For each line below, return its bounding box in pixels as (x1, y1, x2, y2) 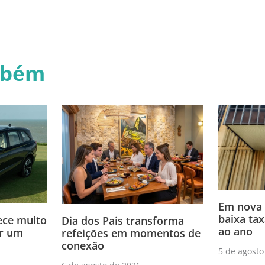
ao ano (218, 224, 253, 239)
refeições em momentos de (62, 226, 201, 241)
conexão (62, 238, 104, 253)
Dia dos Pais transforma (62, 214, 184, 228)
